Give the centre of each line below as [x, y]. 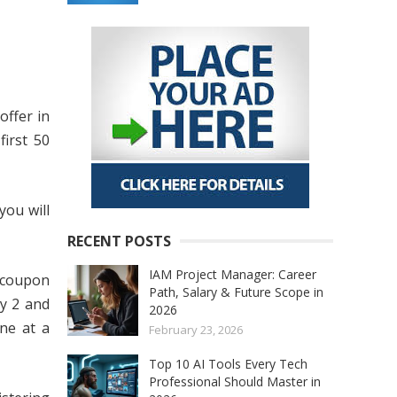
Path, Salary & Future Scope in [236, 292]
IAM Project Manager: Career [233, 275]
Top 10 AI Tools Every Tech [228, 364]
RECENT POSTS [119, 241]
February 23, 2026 [196, 330]
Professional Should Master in [235, 382]
